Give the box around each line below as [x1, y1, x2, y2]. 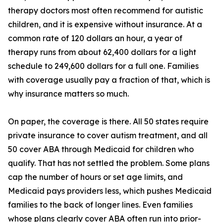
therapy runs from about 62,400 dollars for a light [8, 47, 196, 57]
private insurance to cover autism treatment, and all [8, 130, 208, 141]
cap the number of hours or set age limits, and [8, 172, 183, 182]
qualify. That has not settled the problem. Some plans [8, 158, 210, 168]
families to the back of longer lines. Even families [8, 200, 193, 210]
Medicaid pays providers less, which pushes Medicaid [8, 186, 212, 196]
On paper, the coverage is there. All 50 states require [8, 116, 209, 127]
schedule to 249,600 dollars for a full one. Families [8, 61, 199, 71]
